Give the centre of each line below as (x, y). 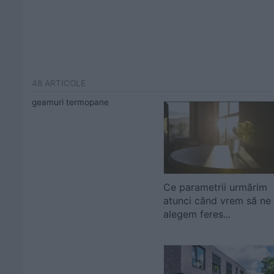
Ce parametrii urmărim (215, 187)
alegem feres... (197, 214)
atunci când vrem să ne (217, 201)
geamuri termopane (70, 102)
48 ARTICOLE (59, 83)
